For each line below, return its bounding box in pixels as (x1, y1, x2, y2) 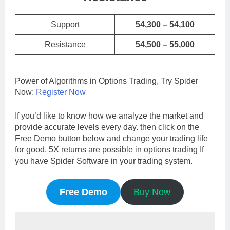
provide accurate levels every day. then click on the (15, 122, 199, 131)
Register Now (36, 87, 86, 97)
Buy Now (133, 186, 171, 197)
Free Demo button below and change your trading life (15, 133, 208, 143)
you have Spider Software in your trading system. (15, 156, 193, 165)
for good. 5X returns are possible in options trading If (15, 145, 204, 154)
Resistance (44, 40, 86, 49)
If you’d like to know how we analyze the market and (15, 111, 203, 120)
